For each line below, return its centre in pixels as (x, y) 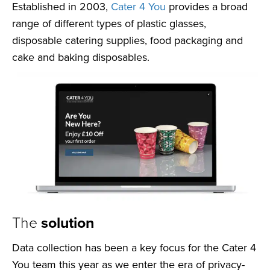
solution (67, 223)
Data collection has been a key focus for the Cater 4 (134, 248)
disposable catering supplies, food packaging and (127, 40)
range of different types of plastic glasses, (109, 23)
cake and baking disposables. (81, 57)
